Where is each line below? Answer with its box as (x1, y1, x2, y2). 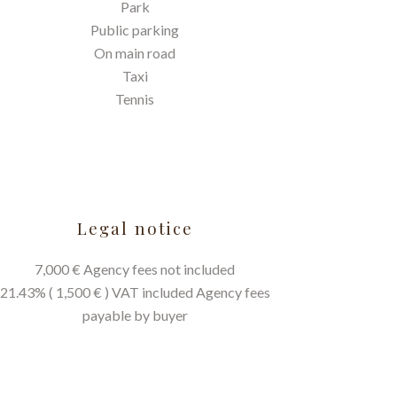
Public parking (90, 21, 179, 38)
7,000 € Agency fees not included (35, 261, 235, 277)
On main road (94, 44, 175, 61)
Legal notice (76, 217, 193, 239)
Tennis (115, 90, 154, 107)
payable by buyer (82, 307, 188, 323)
